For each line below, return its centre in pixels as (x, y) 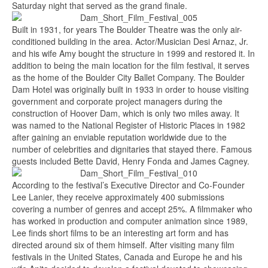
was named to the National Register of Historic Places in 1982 (129, 125)
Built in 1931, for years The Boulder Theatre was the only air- (127, 29)
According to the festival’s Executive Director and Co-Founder (128, 185)
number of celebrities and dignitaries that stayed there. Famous (132, 149)
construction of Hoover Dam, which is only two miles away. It (126, 113)
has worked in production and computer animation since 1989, (130, 221)
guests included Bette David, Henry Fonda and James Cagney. (131, 161)
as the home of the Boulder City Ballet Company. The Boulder (128, 77)
